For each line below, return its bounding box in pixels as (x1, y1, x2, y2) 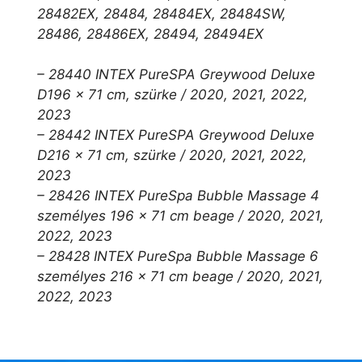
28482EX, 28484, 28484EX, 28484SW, (37, 5, 286, 22)
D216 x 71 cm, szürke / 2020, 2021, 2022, (37, 147, 307, 164)
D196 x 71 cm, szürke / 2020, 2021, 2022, (37, 86, 308, 103)
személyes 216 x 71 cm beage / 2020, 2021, (37, 268, 323, 285)
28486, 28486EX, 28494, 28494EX (37, 25, 263, 42)
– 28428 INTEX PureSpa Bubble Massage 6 (37, 248, 318, 265)
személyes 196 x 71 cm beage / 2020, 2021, (37, 208, 324, 225)
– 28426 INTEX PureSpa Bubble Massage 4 (37, 187, 319, 204)
